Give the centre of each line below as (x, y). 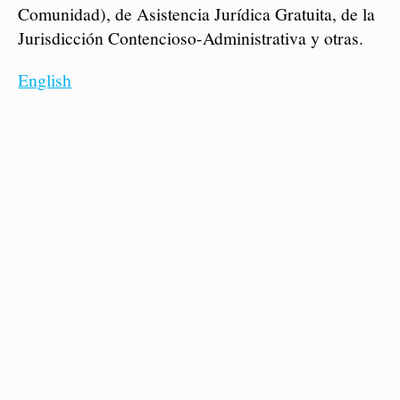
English (45, 80)
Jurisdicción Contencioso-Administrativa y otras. (191, 38)
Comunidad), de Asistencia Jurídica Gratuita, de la (197, 14)
